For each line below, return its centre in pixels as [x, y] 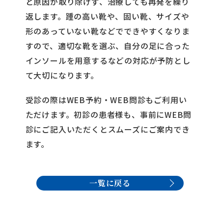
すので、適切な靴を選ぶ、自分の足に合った [108, 46]
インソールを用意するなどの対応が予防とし [108, 60]
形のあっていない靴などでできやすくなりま [108, 31]
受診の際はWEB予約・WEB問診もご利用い [106, 100]
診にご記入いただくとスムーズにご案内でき [108, 129]
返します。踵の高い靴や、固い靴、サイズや [107, 16]
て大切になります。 [62, 75]
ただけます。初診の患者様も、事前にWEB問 [109, 114]
